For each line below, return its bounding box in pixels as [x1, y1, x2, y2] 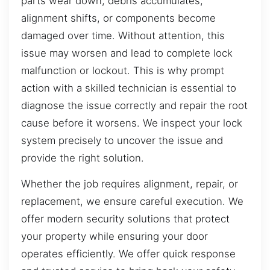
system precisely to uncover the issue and [21, 134, 223, 147]
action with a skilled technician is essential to [21, 82, 236, 95]
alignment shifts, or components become [21, 12, 216, 25]
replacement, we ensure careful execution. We [21, 195, 243, 208]
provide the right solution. [21, 152, 144, 165]
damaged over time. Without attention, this [21, 30, 225, 42]
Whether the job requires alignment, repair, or [21, 178, 238, 190]
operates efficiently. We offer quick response [21, 248, 236, 260]
